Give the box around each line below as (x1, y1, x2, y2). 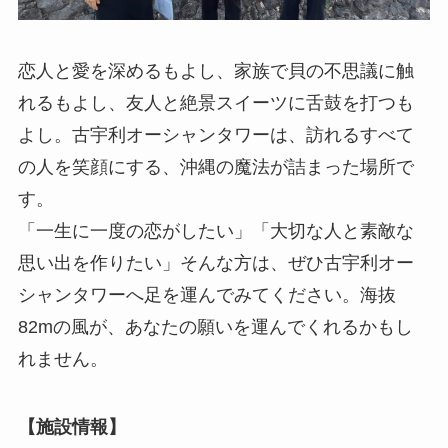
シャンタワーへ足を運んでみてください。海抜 (17, 285, 396, 306)
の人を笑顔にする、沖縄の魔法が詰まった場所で (17, 157, 414, 178)
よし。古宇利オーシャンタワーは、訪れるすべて (17, 125, 414, 146)
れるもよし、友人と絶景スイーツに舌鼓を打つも (17, 93, 414, 114)
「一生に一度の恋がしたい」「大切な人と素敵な (17, 221, 414, 242)
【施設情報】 (17, 417, 126, 438)
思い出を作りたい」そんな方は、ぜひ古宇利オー (17, 253, 414, 274)
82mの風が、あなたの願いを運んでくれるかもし (17, 317, 413, 338)
